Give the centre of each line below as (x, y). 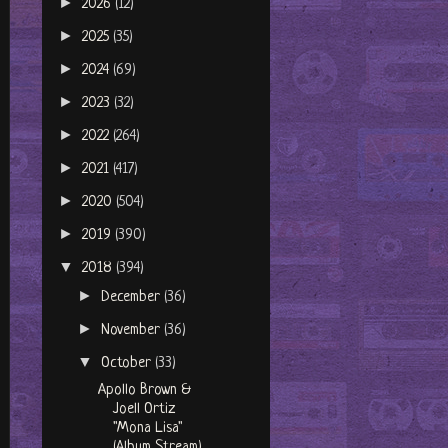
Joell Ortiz (143, 410)
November (133, 331)
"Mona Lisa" (147, 429)
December (133, 298)
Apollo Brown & (144, 391)
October (128, 364)
